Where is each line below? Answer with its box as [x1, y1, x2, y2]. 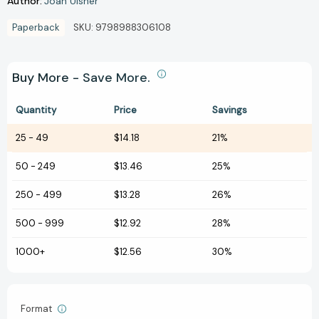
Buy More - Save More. [12, 69, 154, 87]
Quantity [16, 104, 56, 117]
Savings [212, 104, 247, 117]
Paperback [12, 21, 60, 34]
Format [21, 303, 54, 315]
